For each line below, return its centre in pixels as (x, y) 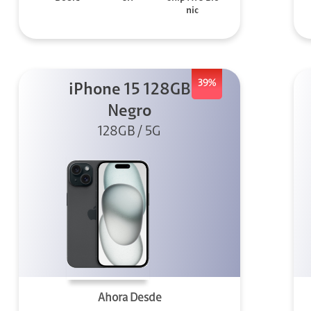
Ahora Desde (129, 298)
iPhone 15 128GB (130, 90)
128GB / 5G (130, 132)
